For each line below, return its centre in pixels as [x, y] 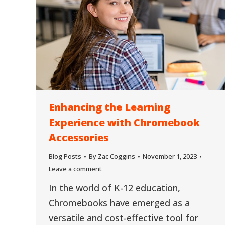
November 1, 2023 [170, 156]
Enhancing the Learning [109, 107]
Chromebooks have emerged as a [119, 203]
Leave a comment [75, 169]
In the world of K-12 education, [115, 188]
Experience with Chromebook [124, 123]
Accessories [79, 138]
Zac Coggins [117, 156]
